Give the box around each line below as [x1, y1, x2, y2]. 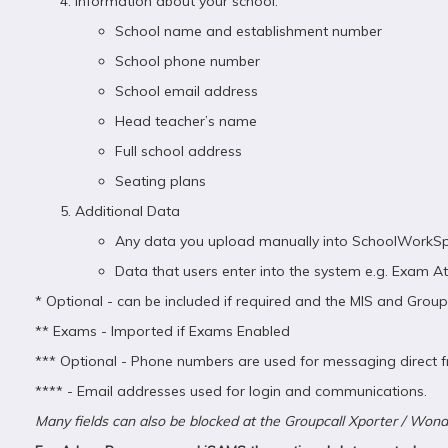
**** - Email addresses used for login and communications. [35, 382, 427, 400]
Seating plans [115, 172, 206, 190]
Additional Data [75, 202, 180, 220]
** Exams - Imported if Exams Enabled [35, 322, 290, 340]
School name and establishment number [115, 22, 382, 40]
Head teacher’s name [115, 112, 257, 130]
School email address [115, 82, 258, 100]
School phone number [115, 52, 260, 70]
